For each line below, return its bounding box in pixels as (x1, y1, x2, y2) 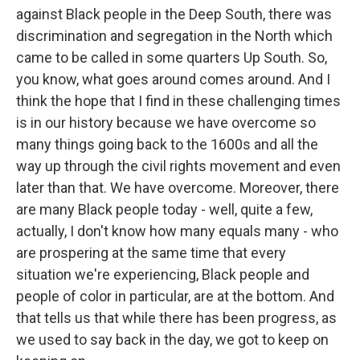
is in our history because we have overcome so (16, 113, 316, 131)
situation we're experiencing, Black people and (16, 265, 309, 283)
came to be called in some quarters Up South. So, (16, 48, 327, 66)
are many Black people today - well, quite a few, (16, 200, 313, 218)
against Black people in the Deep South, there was (16, 5, 332, 22)
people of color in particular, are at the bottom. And (16, 287, 334, 305)
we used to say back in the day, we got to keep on (16, 330, 329, 348)
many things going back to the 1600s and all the (16, 135, 318, 153)
